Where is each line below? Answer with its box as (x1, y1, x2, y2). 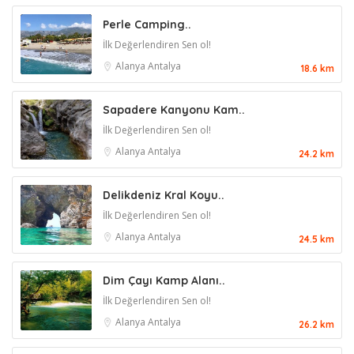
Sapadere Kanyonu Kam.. (103, 103, 245, 118)
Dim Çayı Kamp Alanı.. (103, 273, 225, 288)
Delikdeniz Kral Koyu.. (103, 188, 224, 203)
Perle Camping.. (103, 17, 191, 32)
